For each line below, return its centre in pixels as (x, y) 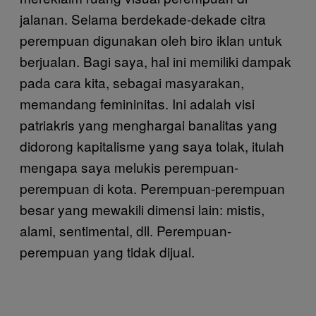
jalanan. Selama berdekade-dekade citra (143, 19)
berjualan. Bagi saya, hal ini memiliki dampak (156, 61)
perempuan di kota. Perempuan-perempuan (152, 188)
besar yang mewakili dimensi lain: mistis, (142, 209)
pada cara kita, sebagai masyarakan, (132, 82)
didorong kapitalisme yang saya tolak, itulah (152, 146)
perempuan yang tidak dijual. (107, 251)
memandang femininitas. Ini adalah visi (137, 103)
